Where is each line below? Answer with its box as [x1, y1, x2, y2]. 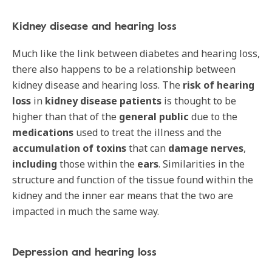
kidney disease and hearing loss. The [12, 78, 183, 92]
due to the [191, 110, 237, 123]
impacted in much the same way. [12, 205, 159, 218]
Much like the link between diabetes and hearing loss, [12, 47, 260, 60]
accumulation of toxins [12, 141, 126, 155]
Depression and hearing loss [12, 243, 157, 259]
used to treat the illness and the [73, 126, 222, 139]
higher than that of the [12, 110, 119, 123]
